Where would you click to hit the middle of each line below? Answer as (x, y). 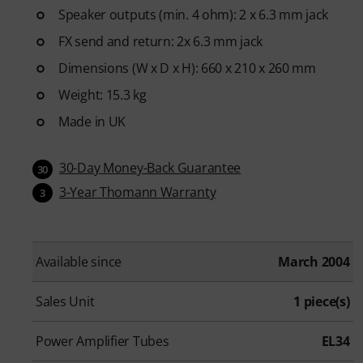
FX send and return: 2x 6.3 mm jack (161, 41)
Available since (79, 262)
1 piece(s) (322, 302)
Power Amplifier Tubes (102, 342)
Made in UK (92, 121)
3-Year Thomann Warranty (138, 192)
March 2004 (314, 262)
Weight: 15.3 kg (102, 94)
